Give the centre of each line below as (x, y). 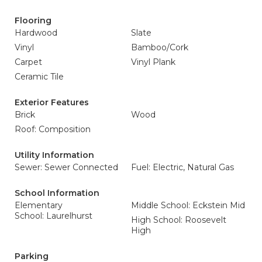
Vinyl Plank (153, 62)
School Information (57, 193)
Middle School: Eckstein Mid (188, 205)
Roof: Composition (53, 129)
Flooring (33, 20)
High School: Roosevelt (179, 220)
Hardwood (36, 33)
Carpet (28, 62)
